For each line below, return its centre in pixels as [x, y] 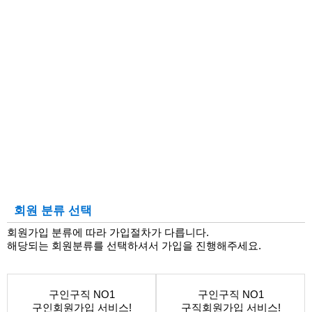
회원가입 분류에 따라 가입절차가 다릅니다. [108, 233]
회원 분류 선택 [53, 211]
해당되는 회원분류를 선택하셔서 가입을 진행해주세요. [134, 246]
